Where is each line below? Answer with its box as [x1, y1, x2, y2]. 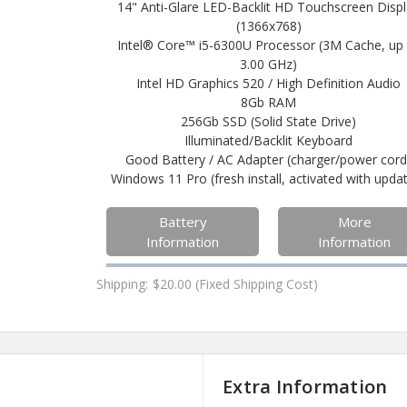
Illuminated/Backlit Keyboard [184, 131, 353, 149]
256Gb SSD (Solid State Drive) [181, 112, 357, 130]
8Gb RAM [241, 93, 297, 111]
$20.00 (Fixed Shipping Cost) [153, 274, 319, 293]
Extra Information [223, 374, 388, 400]
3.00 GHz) [240, 55, 298, 73]
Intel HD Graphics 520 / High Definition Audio [136, 74, 402, 92]
